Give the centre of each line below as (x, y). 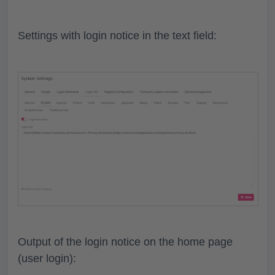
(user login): (47, 259)
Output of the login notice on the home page (125, 242)
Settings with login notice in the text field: (117, 35)
